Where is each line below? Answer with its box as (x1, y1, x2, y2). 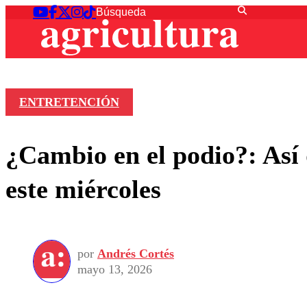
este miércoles (5, 174, 161, 204)
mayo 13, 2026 (77, 262, 152, 276)
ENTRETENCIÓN (19, 95, 119, 110)
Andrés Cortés (97, 246, 174, 260)
